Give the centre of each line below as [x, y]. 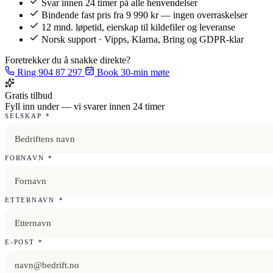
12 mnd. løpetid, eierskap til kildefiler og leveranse [138, 27]
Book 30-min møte [132, 72]
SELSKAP [25, 115]
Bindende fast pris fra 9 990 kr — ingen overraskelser [144, 15]
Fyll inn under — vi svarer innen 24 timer [85, 106]
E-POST [21, 242]
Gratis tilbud [29, 95]
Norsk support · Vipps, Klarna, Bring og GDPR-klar [143, 39]
